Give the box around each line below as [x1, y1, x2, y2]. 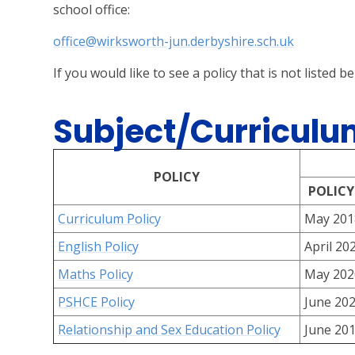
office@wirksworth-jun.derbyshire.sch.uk [53, 32, 295, 50]
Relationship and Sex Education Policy [58, 321, 281, 338]
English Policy [58, 238, 139, 255]
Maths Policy [58, 265, 134, 283]
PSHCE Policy [58, 293, 136, 311]
